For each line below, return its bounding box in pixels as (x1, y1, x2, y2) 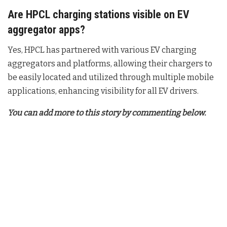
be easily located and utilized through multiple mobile (8, 72, 214, 83)
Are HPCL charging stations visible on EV (8, 8, 189, 21)
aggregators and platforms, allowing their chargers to (8, 59, 212, 69)
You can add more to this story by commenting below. (8, 108, 206, 118)
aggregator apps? (8, 23, 85, 36)
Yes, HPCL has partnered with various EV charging (8, 45, 197, 55)
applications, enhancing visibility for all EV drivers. (8, 86, 199, 96)
